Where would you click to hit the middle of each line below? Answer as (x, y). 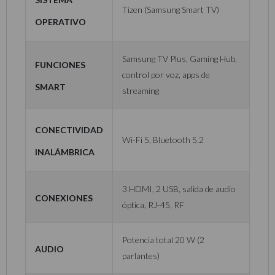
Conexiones (64, 197)
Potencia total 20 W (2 (163, 240)
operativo (60, 21)
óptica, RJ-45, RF (153, 205)
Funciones (60, 64)
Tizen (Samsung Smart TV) (171, 10)
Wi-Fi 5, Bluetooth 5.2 (163, 140)
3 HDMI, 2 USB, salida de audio (179, 189)
